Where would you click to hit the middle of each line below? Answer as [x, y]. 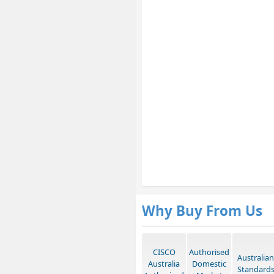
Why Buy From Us [202, 211]
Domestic [209, 264]
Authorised [209, 252]
